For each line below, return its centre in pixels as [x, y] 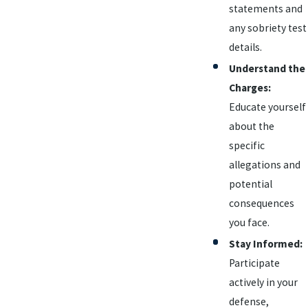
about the [252, 126]
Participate [254, 263]
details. [245, 47]
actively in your [263, 282]
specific [247, 145]
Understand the [267, 68]
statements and [266, 8]
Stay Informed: [266, 243]
